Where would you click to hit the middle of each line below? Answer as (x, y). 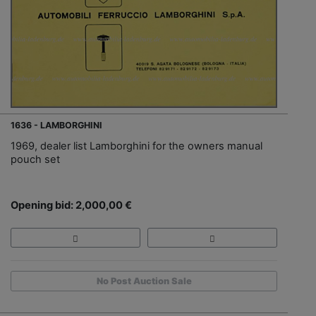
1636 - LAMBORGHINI (56, 125)
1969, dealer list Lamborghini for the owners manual (136, 146)
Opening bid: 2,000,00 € (71, 205)
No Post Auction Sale (144, 281)
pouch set (35, 159)
